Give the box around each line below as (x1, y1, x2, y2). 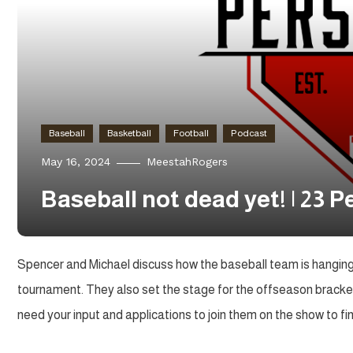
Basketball (107, 127, 151, 139)
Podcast (231, 127, 267, 139)
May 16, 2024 (41, 154, 110, 168)
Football (173, 127, 209, 139)
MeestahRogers (147, 154, 228, 168)
